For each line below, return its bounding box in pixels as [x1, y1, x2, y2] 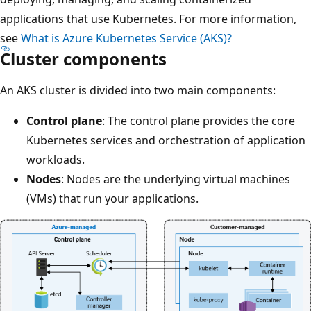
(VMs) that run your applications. [26, 190, 199, 206]
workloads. [26, 151, 85, 167]
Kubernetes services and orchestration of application [26, 132, 305, 148]
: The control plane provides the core [102, 112, 295, 128]
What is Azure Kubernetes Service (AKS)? [21, 30, 232, 46]
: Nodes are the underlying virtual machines [61, 171, 290, 187]
